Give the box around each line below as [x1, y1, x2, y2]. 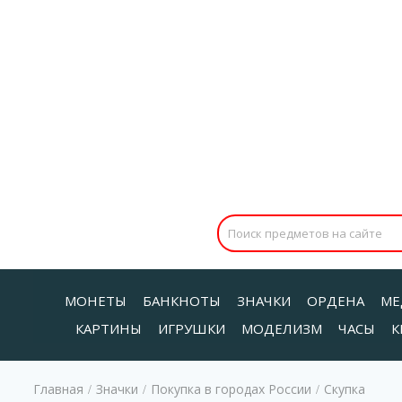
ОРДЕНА [306, 291, 364, 310]
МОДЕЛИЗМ [240, 319, 322, 337]
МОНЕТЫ [64, 291, 127, 310]
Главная [33, 380, 83, 398]
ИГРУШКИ [157, 319, 225, 337]
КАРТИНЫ [74, 319, 142, 337]
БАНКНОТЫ [142, 291, 221, 310]
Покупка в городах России [151, 380, 311, 398]
